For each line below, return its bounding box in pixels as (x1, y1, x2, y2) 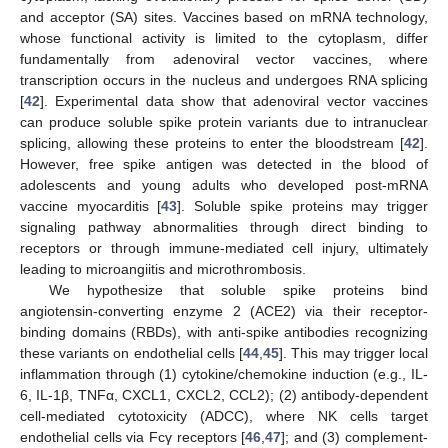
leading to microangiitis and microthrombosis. (20, 261, 306, 278)
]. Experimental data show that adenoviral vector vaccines (40, 93, 428, 110)
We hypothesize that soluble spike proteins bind (48, 282, 428, 299)
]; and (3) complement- (281, 429, 428, 446)
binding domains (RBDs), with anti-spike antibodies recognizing (20, 324, 428, 341)
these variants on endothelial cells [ (20, 345, 244, 362)
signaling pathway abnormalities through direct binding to (20, 219, 428, 236)
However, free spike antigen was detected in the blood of (20, 156, 428, 173)
